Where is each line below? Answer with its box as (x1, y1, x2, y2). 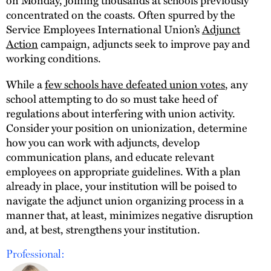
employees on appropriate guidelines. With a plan (6, 163, 241, 180)
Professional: (6, 247, 65, 260)
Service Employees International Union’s (6, 20, 202, 37)
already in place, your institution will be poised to (6, 177, 237, 194)
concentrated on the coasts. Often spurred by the (6, 5, 235, 22)
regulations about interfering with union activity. (6, 105, 235, 122)
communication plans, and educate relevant (6, 148, 214, 165)
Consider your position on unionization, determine (6, 119, 247, 136)
